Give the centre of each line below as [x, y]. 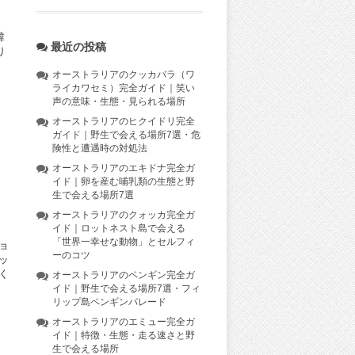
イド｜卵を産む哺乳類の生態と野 [124, 181]
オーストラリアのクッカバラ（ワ [124, 74]
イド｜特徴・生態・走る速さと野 [124, 335]
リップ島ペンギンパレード [109, 302]
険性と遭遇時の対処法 [100, 148]
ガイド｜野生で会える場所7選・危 [126, 135]
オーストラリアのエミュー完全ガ [124, 322]
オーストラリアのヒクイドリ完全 [124, 121]
